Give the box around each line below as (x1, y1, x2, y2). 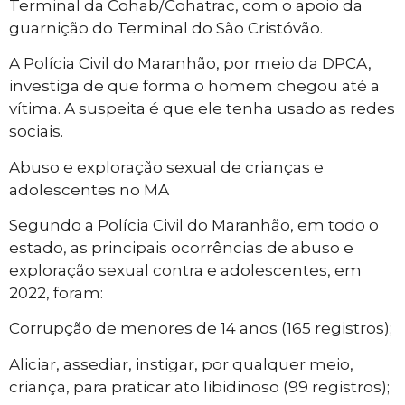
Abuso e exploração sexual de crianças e (9, 157, 324, 176)
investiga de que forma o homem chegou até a (9, 77, 380, 96)
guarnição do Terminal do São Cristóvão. (9, 18, 323, 37)
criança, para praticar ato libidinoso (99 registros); (9, 377, 390, 396)
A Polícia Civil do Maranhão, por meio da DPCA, (9, 54, 372, 73)
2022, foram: (9, 283, 103, 302)
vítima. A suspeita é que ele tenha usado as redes (9, 99, 395, 118)
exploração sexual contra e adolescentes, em (9, 260, 362, 279)
